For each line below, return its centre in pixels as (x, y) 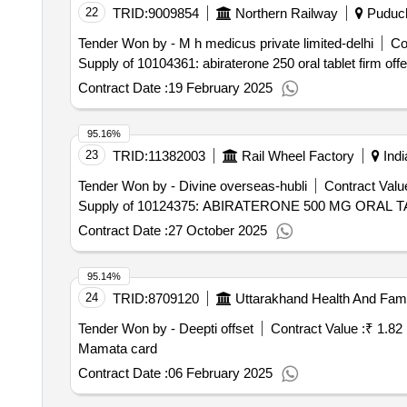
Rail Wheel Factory (298, 156)
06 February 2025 (220, 373)
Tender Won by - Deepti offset (165, 328)
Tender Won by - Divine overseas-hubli (192, 186)
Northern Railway (286, 13)
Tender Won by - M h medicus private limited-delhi (225, 43)
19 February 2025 (220, 88)
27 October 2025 (217, 230)
